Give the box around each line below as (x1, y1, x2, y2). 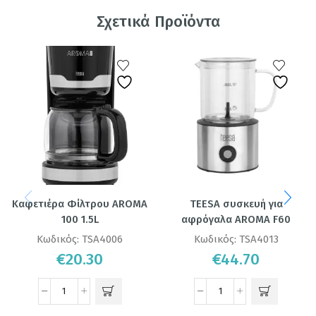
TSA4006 (82, 232, 123, 245)
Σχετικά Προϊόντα (96, 12, 220, 32)
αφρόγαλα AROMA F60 (181, 212, 291, 226)
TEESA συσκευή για (189, 197, 283, 210)
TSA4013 (238, 232, 279, 245)
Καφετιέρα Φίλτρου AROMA (12, 197, 148, 210)
